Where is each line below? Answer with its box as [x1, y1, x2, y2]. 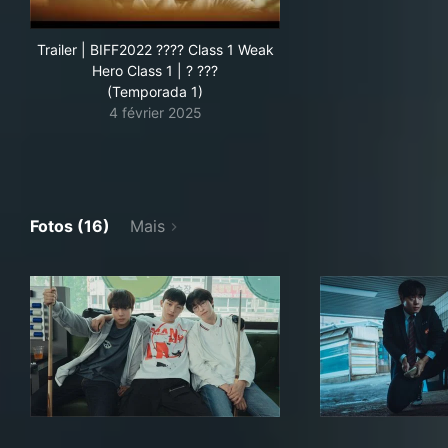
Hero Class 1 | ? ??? [92, 62, 218, 79]
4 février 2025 [108, 104, 202, 121]
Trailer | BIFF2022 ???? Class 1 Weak [36, 41, 274, 58]
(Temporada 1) [107, 83, 203, 100]
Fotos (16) [30, 216, 110, 236]
